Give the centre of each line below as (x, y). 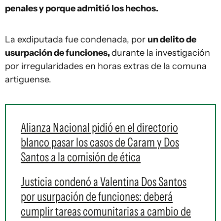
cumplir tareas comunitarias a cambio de (106, 211)
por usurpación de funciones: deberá (97, 196)
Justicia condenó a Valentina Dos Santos (104, 182)
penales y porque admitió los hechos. (82, 8)
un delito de (172, 39)
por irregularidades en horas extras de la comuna (106, 66)
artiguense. (28, 79)
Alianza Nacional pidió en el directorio (99, 127)
